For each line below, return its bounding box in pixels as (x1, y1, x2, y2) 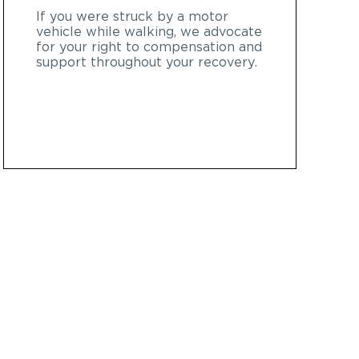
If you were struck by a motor (36, 10, 228, 23)
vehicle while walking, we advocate (36, 25, 262, 38)
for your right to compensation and (36, 40, 262, 54)
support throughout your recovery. (36, 55, 257, 69)
